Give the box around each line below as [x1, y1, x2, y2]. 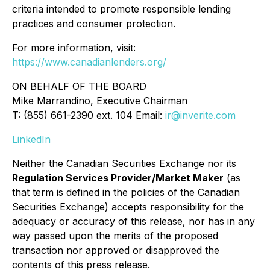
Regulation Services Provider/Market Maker [12, 172, 224, 184]
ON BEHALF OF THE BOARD [12, 80, 146, 92]
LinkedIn [12, 133, 51, 145]
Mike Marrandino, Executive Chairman [12, 95, 187, 107]
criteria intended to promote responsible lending [12, 3, 231, 15]
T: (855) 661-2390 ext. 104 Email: [12, 109, 165, 121]
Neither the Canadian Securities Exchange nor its [12, 157, 236, 169]
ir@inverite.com [165, 109, 236, 121]
